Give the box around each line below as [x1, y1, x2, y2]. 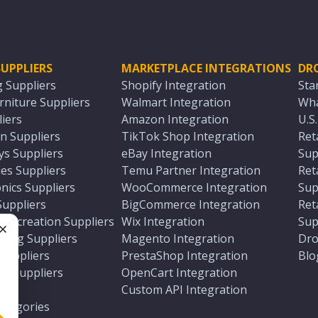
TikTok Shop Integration [121, 128, 254, 144]
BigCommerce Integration [121, 197, 260, 212]
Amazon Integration [121, 111, 229, 127]
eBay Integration [121, 146, 212, 161]
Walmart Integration [121, 94, 231, 110]
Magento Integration [121, 231, 234, 246]
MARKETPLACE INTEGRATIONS [121, 60, 291, 76]
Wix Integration [121, 214, 204, 229]
